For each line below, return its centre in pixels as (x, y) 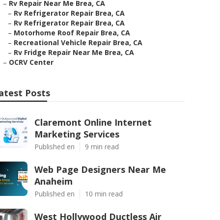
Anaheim (54, 181)
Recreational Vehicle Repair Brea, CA (78, 42)
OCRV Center (31, 62)
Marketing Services (77, 134)
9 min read (102, 147)
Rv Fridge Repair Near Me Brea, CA (74, 52)
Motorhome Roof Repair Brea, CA (72, 33)
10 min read (104, 194)
